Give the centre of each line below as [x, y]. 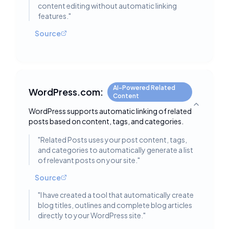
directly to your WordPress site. [90, 215]
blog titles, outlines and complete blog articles [115, 205]
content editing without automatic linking [107, 6]
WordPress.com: [66, 92]
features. [53, 16]
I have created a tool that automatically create [117, 195]
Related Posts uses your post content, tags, [114, 140]
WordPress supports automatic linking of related [110, 111]
